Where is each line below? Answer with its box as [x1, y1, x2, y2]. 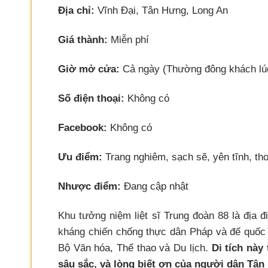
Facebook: [58, 121, 107, 133]
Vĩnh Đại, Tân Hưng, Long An [95, 4, 228, 16]
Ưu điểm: [58, 151, 102, 163]
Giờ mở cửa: [58, 63, 120, 75]
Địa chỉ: [58, 4, 95, 16]
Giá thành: [58, 33, 108, 45]
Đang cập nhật [121, 181, 188, 193]
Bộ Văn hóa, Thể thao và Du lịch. [58, 242, 208, 254]
